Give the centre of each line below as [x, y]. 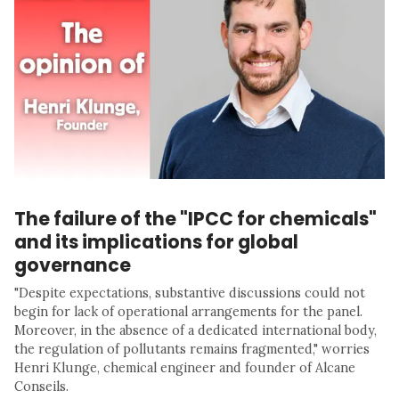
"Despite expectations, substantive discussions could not [190, 293]
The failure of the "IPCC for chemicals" [195, 219]
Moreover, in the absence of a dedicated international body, [195, 331]
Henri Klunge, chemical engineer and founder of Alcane [185, 368]
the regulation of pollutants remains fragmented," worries [192, 350]
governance [73, 265]
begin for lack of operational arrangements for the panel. [188, 312]
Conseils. [41, 387]
